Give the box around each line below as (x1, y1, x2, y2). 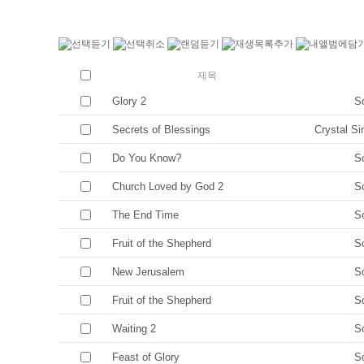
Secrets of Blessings (112, 123, 210, 136)
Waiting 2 (112, 323, 156, 335)
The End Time (112, 209, 179, 221)
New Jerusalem (112, 266, 184, 278)
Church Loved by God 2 (112, 180, 223, 193)
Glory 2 (112, 95, 146, 107)
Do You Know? (112, 152, 181, 164)
